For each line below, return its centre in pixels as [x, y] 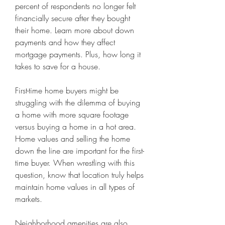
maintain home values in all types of [75, 187]
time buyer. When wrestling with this [75, 163]
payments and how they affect [65, 42]
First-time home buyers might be [67, 90]
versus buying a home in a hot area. [76, 127]
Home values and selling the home [73, 139]
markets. [29, 199]
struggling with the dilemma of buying [78, 102]
